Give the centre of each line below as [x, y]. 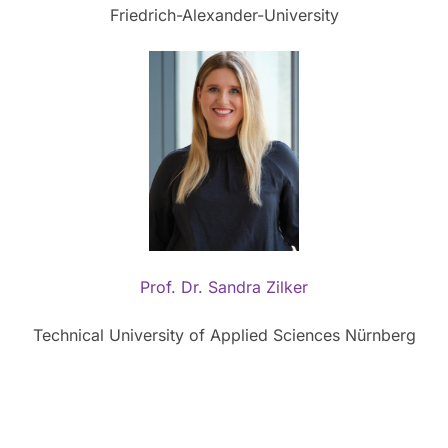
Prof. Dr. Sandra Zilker [224, 286]
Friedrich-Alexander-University [224, 14]
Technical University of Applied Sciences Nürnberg [224, 334]
